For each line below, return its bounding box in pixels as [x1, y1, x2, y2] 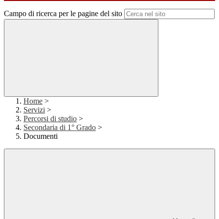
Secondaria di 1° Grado [23, 123, 96, 132]
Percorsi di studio [23, 114, 77, 123]
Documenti [23, 132, 58, 141]
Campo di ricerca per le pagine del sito [4, 9, 122, 18]
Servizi [23, 106, 45, 114]
